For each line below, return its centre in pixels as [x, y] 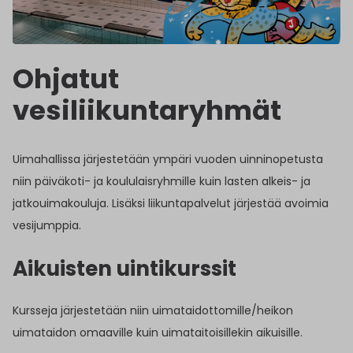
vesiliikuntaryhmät [147, 111]
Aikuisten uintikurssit [124, 269]
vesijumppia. [47, 226]
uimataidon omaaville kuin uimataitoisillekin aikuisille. [158, 332]
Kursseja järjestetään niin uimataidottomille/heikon [153, 310]
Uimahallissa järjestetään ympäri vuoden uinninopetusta [168, 160]
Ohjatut [66, 79]
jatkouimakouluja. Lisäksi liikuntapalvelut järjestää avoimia [171, 204]
